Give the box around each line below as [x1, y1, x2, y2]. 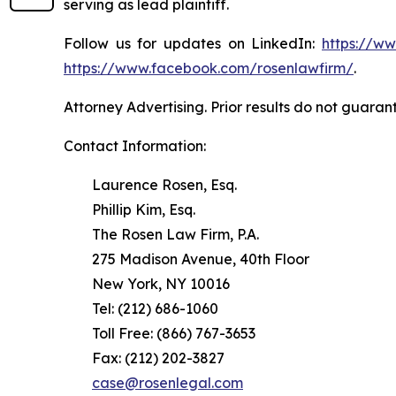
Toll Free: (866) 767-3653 [64, 324, 255, 342]
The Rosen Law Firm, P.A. [64, 225, 259, 243]
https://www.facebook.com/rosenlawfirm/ [64, 58, 354, 77]
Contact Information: [64, 136, 206, 155]
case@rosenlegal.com [92, 373, 243, 392]
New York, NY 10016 [64, 274, 230, 293]
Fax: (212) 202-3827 [64, 348, 225, 367]
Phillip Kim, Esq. [64, 200, 195, 218]
